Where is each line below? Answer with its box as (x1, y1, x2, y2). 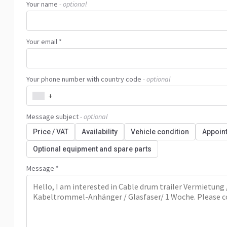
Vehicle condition (131, 128, 189, 136)
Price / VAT (33, 128, 68, 136)
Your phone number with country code (26, 74, 141, 84)
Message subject (26, 112, 79, 121)
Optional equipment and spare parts (33, 145, 152, 153)
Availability (82, 128, 118, 136)
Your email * (26, 37, 62, 46)
